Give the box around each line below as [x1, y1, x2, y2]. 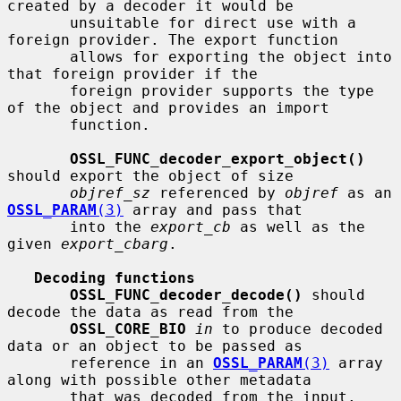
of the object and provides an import [7, 98, 329, 116]
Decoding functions [34, 269, 195, 286]
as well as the [231, 218, 365, 235]
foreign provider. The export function [7, 30, 338, 48]
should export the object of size [7, 166, 294, 184]
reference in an [70, 354, 213, 371]
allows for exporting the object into [7, 47, 70, 65]
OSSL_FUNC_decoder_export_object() [70, 149, 365, 167]
